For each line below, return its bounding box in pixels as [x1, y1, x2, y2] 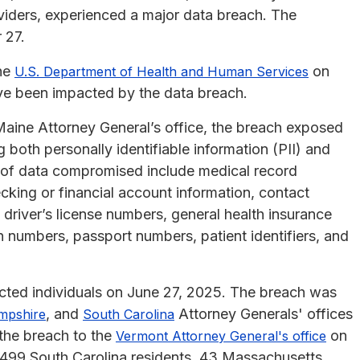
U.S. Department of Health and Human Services [14, 63, 309, 80]
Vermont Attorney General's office [116, 327, 326, 344]
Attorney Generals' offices [174, 305, 353, 322]
